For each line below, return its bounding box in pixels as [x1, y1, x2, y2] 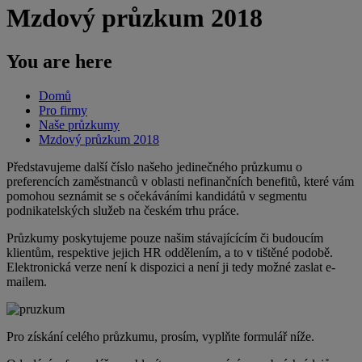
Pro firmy [39, 103, 87, 117]
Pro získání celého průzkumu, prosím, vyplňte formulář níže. [6, 329, 314, 343]
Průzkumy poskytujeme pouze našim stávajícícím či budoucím [6, 230, 323, 245]
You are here [6, 50, 112, 72]
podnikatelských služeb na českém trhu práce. [6, 203, 239, 217]
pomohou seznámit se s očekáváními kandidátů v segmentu [6, 188, 307, 203]
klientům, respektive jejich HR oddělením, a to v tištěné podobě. [6, 245, 333, 259]
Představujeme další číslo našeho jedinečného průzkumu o [6, 159, 302, 174]
